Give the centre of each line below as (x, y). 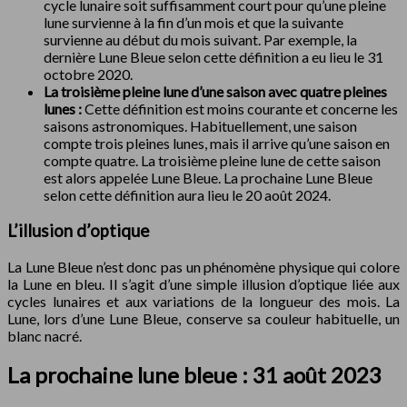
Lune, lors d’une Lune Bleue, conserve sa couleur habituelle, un (203, 318)
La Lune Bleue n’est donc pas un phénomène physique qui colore (203, 266)
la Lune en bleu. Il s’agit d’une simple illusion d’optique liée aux (203, 283)
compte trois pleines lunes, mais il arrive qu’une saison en (217, 144)
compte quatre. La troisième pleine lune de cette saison (212, 161)
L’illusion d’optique (78, 230)
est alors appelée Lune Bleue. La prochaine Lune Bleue (208, 178)
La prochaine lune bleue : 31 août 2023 (194, 375)
